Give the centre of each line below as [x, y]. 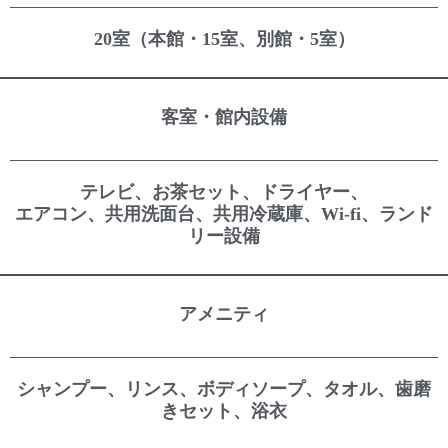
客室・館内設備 [224, 117]
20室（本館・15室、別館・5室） [224, 38]
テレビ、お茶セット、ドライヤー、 [224, 191]
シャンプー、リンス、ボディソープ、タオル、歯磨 [224, 388]
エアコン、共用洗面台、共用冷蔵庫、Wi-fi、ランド [224, 213]
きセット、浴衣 [224, 410]
